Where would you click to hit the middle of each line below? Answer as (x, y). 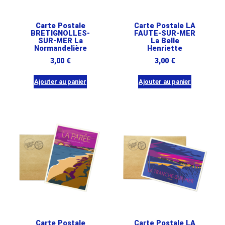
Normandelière (60, 49)
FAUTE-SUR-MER (165, 34)
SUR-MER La (60, 41)
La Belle (165, 41)
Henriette (165, 49)
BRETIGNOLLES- (60, 34)
